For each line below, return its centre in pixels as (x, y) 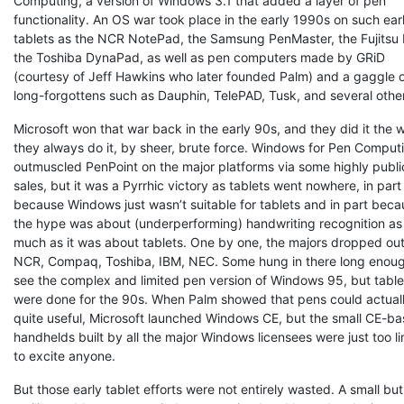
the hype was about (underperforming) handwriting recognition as (208, 223)
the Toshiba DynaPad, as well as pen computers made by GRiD (199, 57)
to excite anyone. (64, 356)
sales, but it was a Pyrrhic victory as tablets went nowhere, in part (207, 185)
